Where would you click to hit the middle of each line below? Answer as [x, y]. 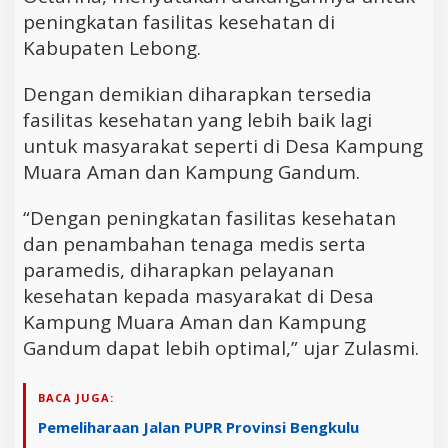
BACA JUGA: [76, 397]
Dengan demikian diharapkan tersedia [197, 93]
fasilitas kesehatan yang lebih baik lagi [197, 119]
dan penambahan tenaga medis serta [194, 243]
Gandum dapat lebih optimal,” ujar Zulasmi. [221, 347]
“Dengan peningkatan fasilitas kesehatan [209, 217]
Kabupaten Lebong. [112, 47]
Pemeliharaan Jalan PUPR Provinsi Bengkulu [198, 426]
